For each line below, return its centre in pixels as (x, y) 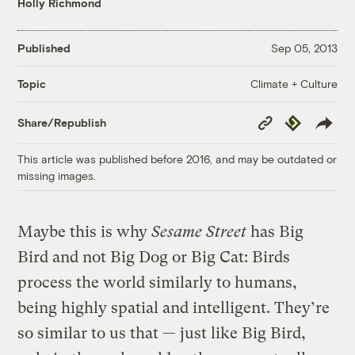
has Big (275, 231)
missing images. (57, 175)
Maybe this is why (85, 231)
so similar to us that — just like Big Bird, (162, 333)
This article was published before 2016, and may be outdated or (177, 158)
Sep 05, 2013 (304, 48)
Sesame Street (199, 231)
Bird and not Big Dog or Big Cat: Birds (154, 257)
